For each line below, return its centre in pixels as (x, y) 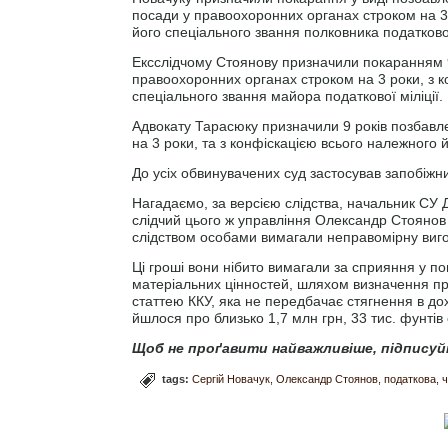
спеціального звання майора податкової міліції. (287, 95)
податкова (410, 378)
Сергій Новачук (231, 378)
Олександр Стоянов (327, 378)
